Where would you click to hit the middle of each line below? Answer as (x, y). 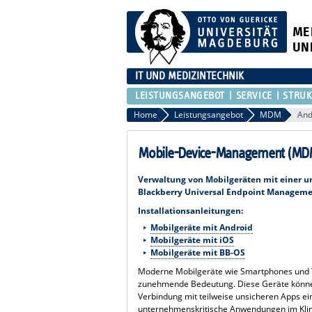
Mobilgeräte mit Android (201, 227)
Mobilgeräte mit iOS (192, 240)
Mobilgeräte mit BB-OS (197, 252)
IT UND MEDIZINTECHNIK (189, 76)
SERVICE (254, 95)
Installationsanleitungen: (191, 210)
